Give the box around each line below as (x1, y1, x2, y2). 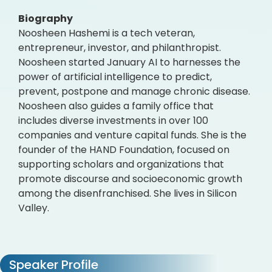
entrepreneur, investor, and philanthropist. (18, 41, 221, 55)
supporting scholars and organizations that (18, 157, 224, 171)
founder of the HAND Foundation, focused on (18, 143, 229, 157)
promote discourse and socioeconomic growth (18, 172, 242, 186)
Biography (18, 12, 73, 25)
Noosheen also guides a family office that (18, 99, 214, 113)
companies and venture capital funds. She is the (18, 128, 246, 142)
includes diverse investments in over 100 (18, 114, 208, 127)
